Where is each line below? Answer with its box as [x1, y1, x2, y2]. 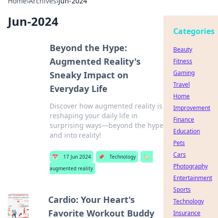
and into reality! [49, 130, 101, 140]
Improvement [173, 104, 210, 112]
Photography [173, 162, 208, 170]
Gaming [173, 69, 195, 77]
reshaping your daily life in [49, 111, 138, 120]
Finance [173, 115, 194, 124]
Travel [173, 80, 190, 89]
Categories [173, 26, 215, 36]
